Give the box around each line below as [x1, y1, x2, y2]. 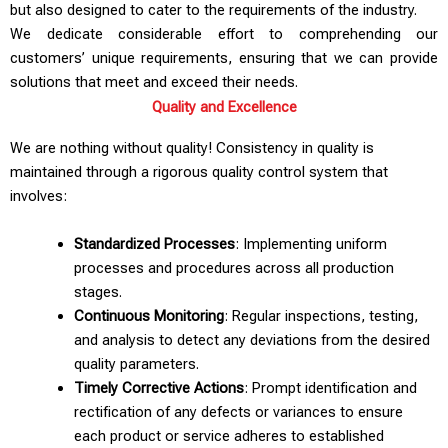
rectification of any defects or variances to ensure [73, 402, 403, 421]
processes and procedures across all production [73, 258, 394, 277]
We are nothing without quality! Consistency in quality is [10, 139, 374, 158]
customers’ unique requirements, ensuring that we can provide [10, 49, 438, 68]
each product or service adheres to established [73, 426, 384, 445]
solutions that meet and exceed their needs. [10, 73, 298, 92]
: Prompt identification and [243, 378, 417, 397]
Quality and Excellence [151, 98, 297, 117]
